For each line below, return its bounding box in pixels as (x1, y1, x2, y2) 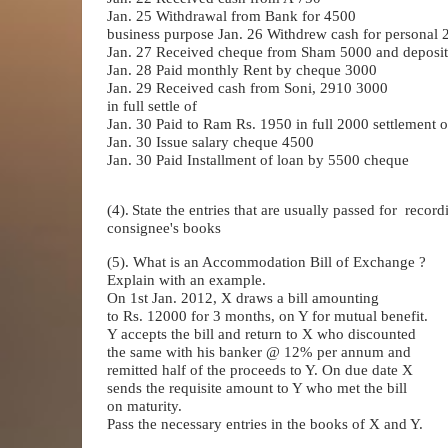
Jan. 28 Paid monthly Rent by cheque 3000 (107, 61, 377, 78)
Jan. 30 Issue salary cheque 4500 (107, 133, 314, 150)
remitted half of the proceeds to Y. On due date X (107, 361, 413, 378)
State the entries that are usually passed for (132, 201, 397, 218)
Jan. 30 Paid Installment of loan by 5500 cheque (107, 151, 409, 168)
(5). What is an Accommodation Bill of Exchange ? (107, 253, 426, 270)
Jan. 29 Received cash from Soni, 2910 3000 (107, 79, 388, 96)
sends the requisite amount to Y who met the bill (107, 379, 407, 396)
